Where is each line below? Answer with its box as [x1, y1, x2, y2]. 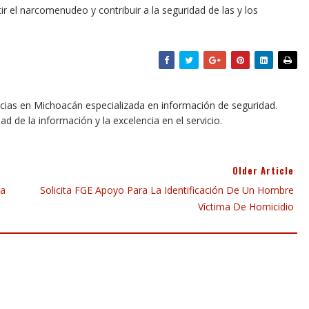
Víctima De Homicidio [198, 200, 294, 213]
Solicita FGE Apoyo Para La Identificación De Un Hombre [40, 183, 294, 197]
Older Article [232, 163, 294, 177]
